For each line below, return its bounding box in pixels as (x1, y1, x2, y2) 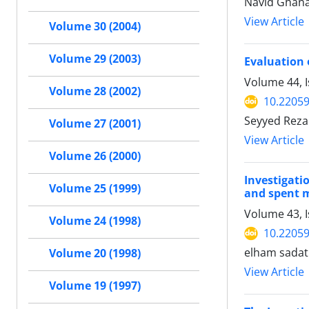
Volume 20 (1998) (49, 246, 141, 261)
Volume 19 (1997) (49, 278, 141, 294)
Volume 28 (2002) (49, 83, 141, 99)
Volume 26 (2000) (49, 148, 141, 164)
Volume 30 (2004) (49, 19, 141, 34)
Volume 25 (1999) (49, 181, 141, 197)
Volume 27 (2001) (49, 116, 141, 132)
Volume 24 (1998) (49, 213, 141, 229)
